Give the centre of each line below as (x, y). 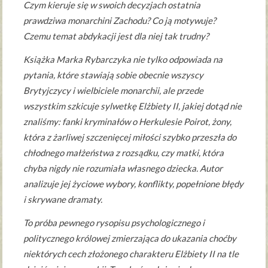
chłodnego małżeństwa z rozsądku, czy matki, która (124, 153)
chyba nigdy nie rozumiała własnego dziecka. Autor (123, 168)
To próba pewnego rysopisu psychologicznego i (114, 223)
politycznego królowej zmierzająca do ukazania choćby (130, 238)
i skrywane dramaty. (63, 200)
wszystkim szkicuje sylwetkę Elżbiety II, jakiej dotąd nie (133, 106)
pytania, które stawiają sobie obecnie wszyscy (114, 75)
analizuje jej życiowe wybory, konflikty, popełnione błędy (134, 184)
